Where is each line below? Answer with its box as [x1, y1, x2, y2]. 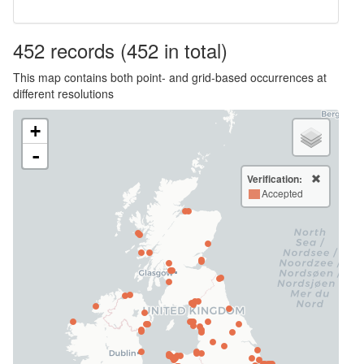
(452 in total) [120, 36, 227, 64]
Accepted [262, 186, 303, 200]
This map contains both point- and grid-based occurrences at [13, 69, 327, 85]
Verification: [247, 171, 302, 186]
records [45, 36, 120, 64]
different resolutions [13, 85, 114, 102]
